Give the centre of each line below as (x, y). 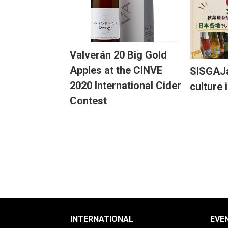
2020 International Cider (125, 86)
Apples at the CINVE (116, 70)
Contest (88, 101)
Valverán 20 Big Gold (118, 55)
